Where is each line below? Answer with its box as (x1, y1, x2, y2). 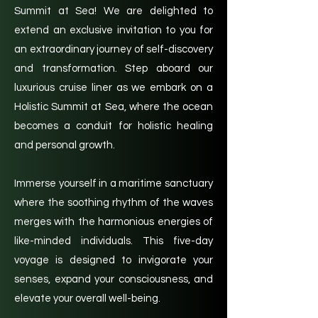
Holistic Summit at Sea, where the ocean (14, 102, 213, 112)
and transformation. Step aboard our (14, 63, 213, 74)
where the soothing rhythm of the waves (14, 197, 213, 208)
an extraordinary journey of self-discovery (14, 44, 213, 55)
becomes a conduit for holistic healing (14, 121, 213, 131)
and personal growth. (14, 140, 115, 150)
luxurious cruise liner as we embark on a (14, 82, 213, 93)
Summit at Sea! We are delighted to (14, 6, 213, 16)
